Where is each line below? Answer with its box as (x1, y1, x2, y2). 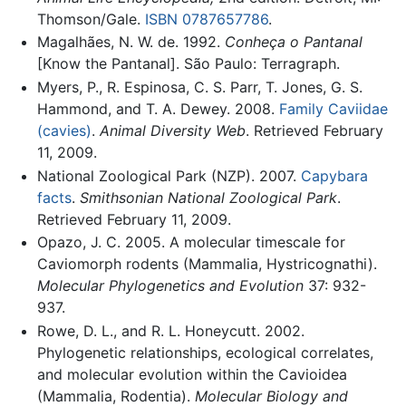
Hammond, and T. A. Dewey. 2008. (36, 100, 279, 119)
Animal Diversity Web (99, 121, 246, 140)
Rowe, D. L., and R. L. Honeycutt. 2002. (36, 321, 304, 340)
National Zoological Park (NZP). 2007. (36, 166, 301, 185)
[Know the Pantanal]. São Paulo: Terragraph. (36, 54, 340, 73)
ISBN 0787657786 (144, 9, 268, 28)
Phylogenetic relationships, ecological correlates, (36, 343, 373, 362)
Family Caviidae (278, 100, 388, 119)
